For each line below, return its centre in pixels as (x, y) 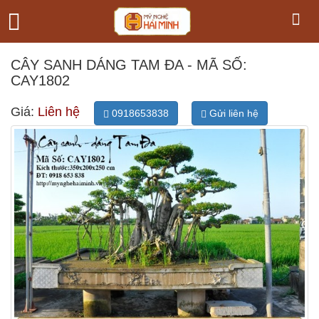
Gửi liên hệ (232, 113)
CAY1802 (40, 80)
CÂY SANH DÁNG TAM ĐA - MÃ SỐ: (129, 65)
